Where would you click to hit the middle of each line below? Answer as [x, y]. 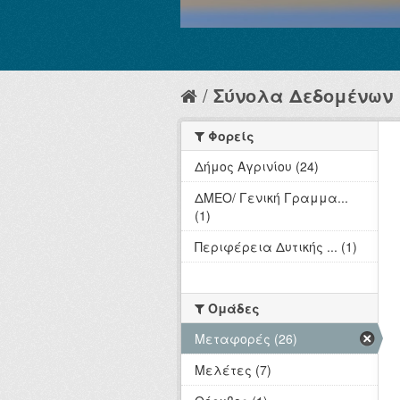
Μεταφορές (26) [246, 339]
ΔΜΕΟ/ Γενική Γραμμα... [271, 198]
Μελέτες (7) [233, 370]
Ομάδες [232, 308]
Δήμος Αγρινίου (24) [257, 167]
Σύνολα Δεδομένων [303, 96]
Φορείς [229, 136]
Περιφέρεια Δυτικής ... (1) [276, 247]
